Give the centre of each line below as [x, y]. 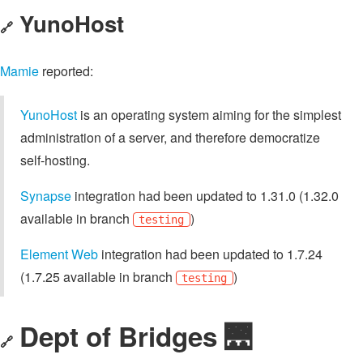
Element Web [59, 254]
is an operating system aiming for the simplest [209, 114]
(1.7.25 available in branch [98, 276]
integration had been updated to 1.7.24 [210, 254]
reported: [66, 70]
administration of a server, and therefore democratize [170, 137]
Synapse [46, 195]
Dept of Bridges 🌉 [135, 336]
